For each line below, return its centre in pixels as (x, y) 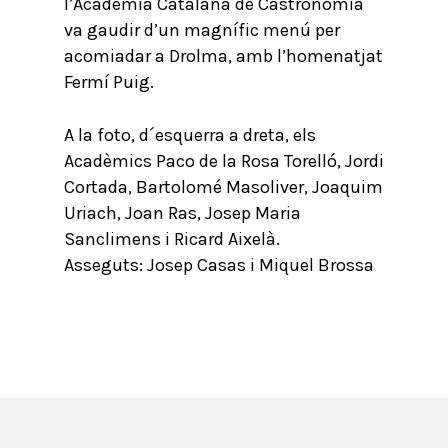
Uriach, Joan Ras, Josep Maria (182, 213)
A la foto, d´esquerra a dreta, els (190, 135)
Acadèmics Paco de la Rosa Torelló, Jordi (224, 161)
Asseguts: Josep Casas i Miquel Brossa (219, 265)
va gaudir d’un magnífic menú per (202, 30)
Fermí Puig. (109, 82)
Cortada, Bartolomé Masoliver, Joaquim (223, 187)
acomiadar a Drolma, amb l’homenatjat (223, 56)
